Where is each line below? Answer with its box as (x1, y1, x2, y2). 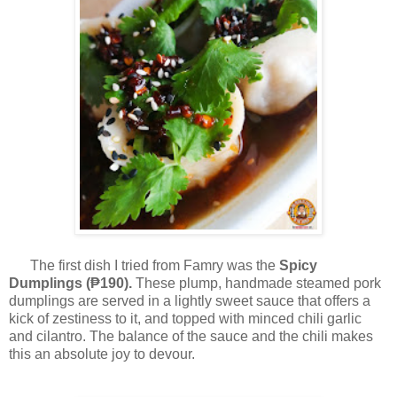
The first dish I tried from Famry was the (9, 258, 279, 274)
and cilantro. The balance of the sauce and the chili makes (9, 329, 373, 345)
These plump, (136, 276, 222, 292)
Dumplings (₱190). (9, 276, 136, 292)
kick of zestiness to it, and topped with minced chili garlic (9, 311, 362, 327)
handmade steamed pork (225, 276, 381, 292)
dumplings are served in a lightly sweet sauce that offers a (9, 293, 370, 309)
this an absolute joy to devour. (9, 346, 198, 362)
